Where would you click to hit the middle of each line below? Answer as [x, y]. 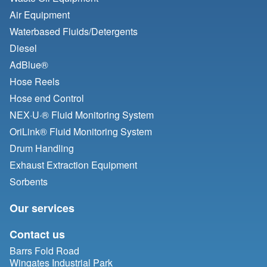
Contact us [37, 235]
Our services [42, 208]
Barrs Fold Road [44, 251]
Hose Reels [35, 82]
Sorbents [29, 182]
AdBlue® [29, 65]
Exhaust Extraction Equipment [73, 165]
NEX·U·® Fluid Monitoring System [82, 115]
